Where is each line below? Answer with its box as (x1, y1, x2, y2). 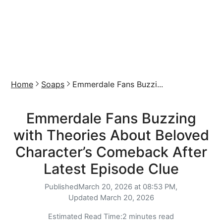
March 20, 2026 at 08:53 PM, (78, 182, 177, 191)
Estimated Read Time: (48, 212, 122, 221)
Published (45, 182, 78, 191)
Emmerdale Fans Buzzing (26, 110, 196, 127)
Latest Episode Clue (43, 160, 179, 177)
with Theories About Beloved (13, 126, 209, 144)
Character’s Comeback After (15, 143, 207, 161)
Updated (68, 193, 100, 202)
